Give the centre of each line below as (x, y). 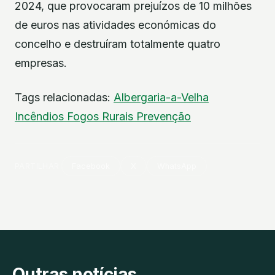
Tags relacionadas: (64, 97)
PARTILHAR (37, 166)
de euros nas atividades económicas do (115, 25)
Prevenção (164, 116)
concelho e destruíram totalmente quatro (118, 44)
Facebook (91, 166)
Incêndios (41, 116)
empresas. (41, 63)
